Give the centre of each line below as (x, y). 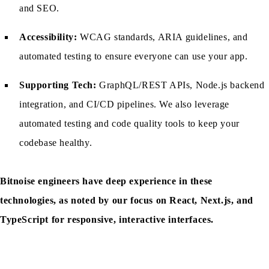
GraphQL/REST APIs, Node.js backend (180, 85)
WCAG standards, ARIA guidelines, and (162, 37)
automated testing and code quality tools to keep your (129, 123)
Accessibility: (48, 37)
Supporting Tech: (58, 85)
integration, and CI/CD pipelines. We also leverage (125, 104)
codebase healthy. (56, 142)
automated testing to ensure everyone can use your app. (134, 56)
